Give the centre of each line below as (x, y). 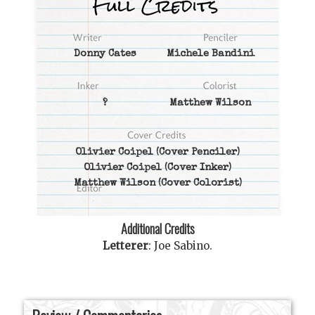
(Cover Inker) (197, 168)
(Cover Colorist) (198, 184)
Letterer (126, 245)
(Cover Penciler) (197, 153)
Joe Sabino (182, 245)
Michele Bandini (210, 54)
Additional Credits (157, 229)
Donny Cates (105, 54)
